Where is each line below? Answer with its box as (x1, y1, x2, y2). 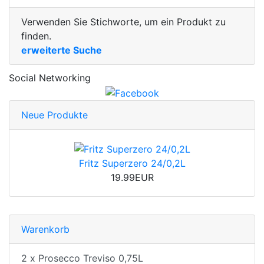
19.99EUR (110, 171, 154, 184)
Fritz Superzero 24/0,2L (78, 157, 186, 170)
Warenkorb (21, 223, 70, 236)
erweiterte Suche (21, 44, 102, 57)
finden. (21, 30, 51, 42)
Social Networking (9, 72, 91, 84)
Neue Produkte (21, 108, 88, 121)
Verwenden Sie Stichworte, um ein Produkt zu (21, 16, 226, 28)
